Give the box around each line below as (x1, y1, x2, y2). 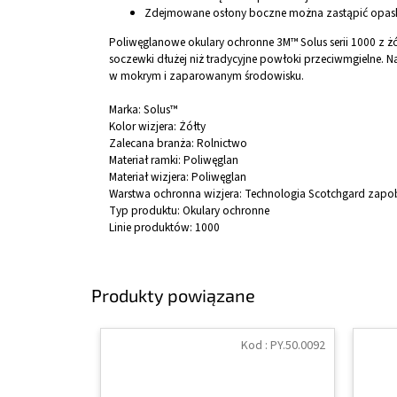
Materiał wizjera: (109, 168, 191, 186)
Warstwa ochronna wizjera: (109, 185, 245, 203)
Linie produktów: (109, 219, 195, 237)
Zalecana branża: (109, 135, 197, 152)
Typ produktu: (109, 202, 183, 220)
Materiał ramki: (109, 152, 183, 169)
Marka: (109, 101, 144, 119)
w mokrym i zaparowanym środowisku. (109, 67, 304, 85)
